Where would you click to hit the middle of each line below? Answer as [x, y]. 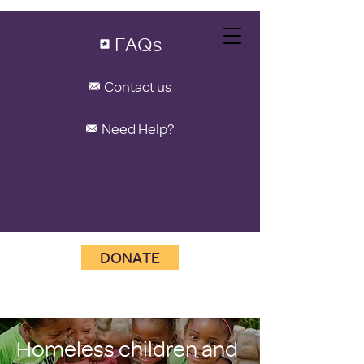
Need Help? [138, 128]
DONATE [130, 258]
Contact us [138, 86]
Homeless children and [127, 348]
